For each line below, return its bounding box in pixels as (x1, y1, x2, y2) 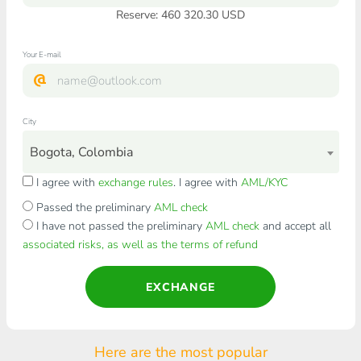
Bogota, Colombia (29, 143, 133, 161)
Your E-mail (22, 49, 61, 60)
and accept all (259, 218, 331, 234)
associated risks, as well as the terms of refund (22, 237, 258, 252)
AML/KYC (240, 175, 288, 190)
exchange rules (98, 175, 173, 190)
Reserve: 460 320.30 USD (116, 7, 245, 23)
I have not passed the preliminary (32, 218, 205, 234)
